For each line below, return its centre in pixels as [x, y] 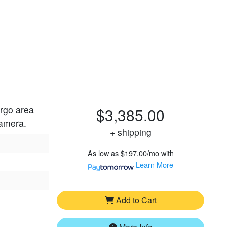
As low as [103, 153]
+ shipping [134, 132]
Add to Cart [136, 200]
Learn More [154, 164]
